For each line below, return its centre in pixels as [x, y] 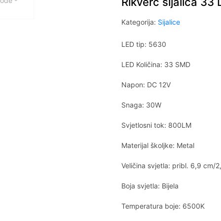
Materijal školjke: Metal [158, 145]
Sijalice [169, 22]
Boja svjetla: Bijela [150, 186]
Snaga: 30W [142, 105]
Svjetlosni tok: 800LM [157, 125]
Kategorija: [140, 22]
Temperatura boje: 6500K [163, 206]
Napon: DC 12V [146, 85]
